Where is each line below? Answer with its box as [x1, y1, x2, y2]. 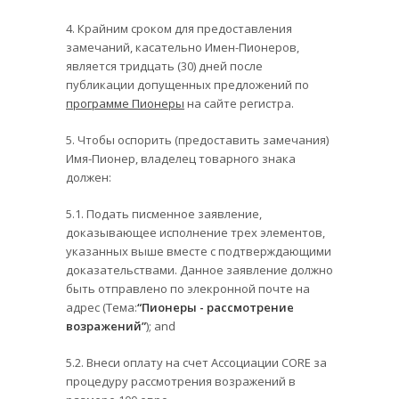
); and [146, 317, 175, 334]
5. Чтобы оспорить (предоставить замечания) [66, 131, 329, 148]
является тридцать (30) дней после [66, 57, 263, 74]
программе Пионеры [66, 94, 184, 111]
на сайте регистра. [184, 94, 294, 111]
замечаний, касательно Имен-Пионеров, [66, 38, 299, 55]
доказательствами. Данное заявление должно [66, 261, 333, 278]
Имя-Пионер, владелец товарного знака [66, 150, 296, 167]
